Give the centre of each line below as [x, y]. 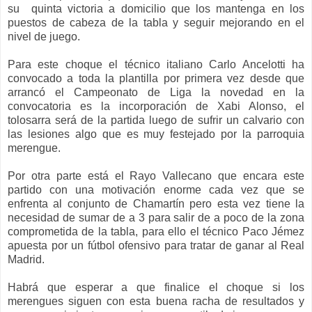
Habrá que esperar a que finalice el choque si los [156, 288]
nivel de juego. [44, 37]
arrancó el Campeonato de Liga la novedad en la [156, 93]
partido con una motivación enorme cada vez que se [156, 190]
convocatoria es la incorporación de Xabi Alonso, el [156, 107]
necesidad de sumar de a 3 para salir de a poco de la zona [156, 218]
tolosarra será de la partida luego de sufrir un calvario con [156, 120]
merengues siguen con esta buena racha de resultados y [156, 302]
